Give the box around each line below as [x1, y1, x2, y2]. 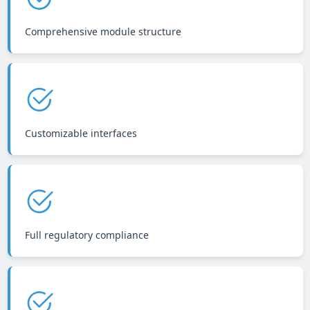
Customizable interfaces [24, 126, 137, 140]
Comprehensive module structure [24, 24, 181, 38]
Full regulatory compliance [24, 228, 149, 241]
